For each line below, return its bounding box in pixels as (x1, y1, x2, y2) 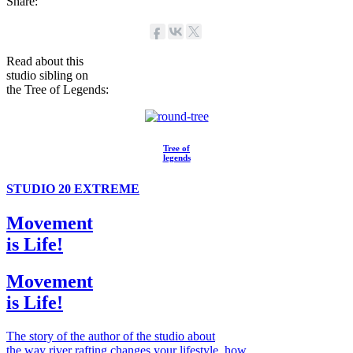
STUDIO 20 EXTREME (6, 181, 139, 195)
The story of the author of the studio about (6, 329, 215, 343)
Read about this (6, 54, 84, 68)
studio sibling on (6, 68, 88, 82)
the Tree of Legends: (6, 82, 109, 96)
